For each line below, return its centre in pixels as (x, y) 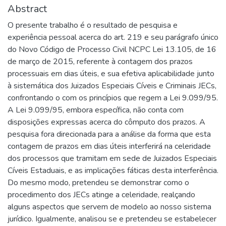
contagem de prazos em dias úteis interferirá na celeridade (109, 146)
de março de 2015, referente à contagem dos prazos (100, 62)
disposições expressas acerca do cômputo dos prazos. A (106, 122)
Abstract (27, 9)
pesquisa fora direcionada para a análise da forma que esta (109, 134)
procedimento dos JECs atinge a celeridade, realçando (101, 195)
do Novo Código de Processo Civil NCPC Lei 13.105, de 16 (112, 49)
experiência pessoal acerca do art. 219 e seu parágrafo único (113, 37)
